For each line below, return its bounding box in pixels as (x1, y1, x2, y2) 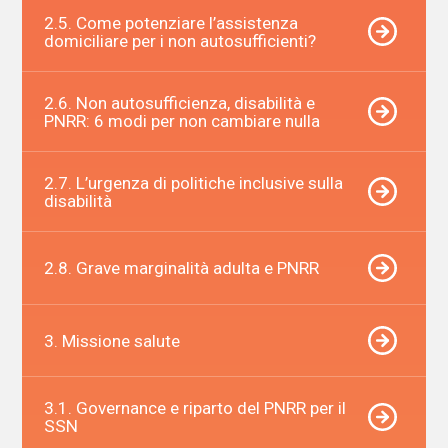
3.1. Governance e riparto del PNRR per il (43, 397, 346, 418)
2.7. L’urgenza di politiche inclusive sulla (43, 172, 343, 193)
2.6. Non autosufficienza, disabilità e (43, 92, 315, 113)
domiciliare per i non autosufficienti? (43, 30, 316, 51)
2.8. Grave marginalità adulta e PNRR (43, 257, 319, 278)
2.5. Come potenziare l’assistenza (43, 12, 298, 33)
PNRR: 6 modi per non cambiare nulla (43, 110, 320, 131)
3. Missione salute (43, 330, 180, 351)
